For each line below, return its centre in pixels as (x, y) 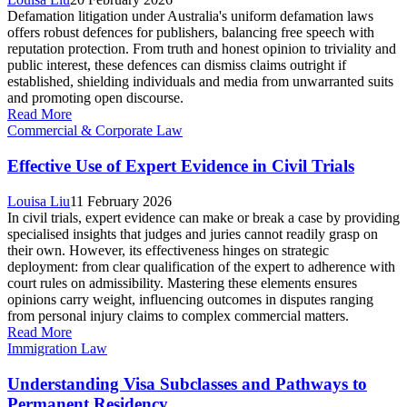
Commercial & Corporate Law (95, 131)
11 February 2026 (121, 201)
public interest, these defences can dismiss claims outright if (177, 65)
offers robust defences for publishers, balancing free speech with (191, 33)
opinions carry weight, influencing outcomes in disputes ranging (190, 299)
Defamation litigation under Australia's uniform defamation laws (190, 16)
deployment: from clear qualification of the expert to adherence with (201, 266)
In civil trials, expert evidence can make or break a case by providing (203, 217)
